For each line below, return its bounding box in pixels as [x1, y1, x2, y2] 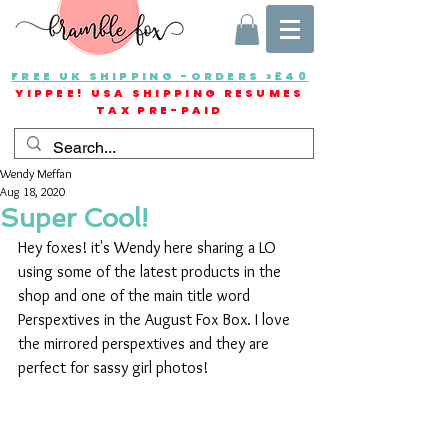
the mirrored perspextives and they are [18, 334, 273, 354]
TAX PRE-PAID [96, 102, 224, 119]
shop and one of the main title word [18, 286, 254, 306]
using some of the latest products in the [18, 262, 285, 282]
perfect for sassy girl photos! [18, 358, 208, 378]
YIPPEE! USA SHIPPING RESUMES [15, 85, 305, 102]
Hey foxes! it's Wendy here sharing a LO [18, 238, 280, 258]
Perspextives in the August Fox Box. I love [18, 310, 294, 330]
